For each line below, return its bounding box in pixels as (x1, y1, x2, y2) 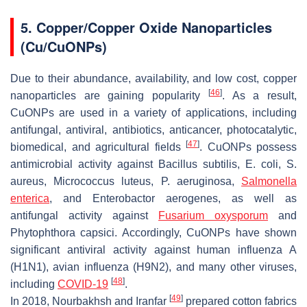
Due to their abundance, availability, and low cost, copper (10, 72, 297, 84)
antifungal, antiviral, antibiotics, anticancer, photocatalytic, (10, 123, 297, 136)
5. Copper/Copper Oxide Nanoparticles (21, 16, 272, 37)
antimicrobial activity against (10, 158, 158, 170)
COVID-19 (58, 278, 108, 290)
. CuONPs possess (199, 140, 297, 153)
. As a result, (221, 89, 297, 101)
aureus (10, 175, 44, 187)
